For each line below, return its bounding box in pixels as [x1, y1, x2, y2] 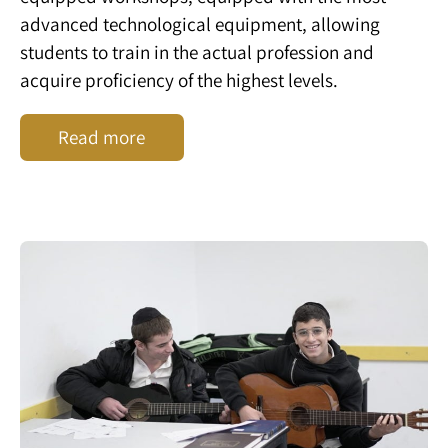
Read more [58, 124, 146, 151]
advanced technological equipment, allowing [20, 10, 380, 37]
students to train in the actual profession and [20, 38, 374, 65]
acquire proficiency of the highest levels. [20, 66, 338, 93]
